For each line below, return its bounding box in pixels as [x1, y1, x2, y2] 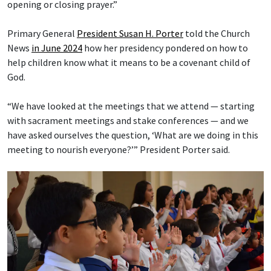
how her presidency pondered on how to [82, 42, 248, 54]
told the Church [183, 27, 250, 40]
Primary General [7, 27, 77, 40]
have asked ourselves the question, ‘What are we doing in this [7, 129, 258, 142]
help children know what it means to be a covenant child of [7, 56, 250, 69]
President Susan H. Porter [77, 27, 183, 40]
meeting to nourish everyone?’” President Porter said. [7, 143, 230, 156]
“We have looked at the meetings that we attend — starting [7, 100, 255, 113]
